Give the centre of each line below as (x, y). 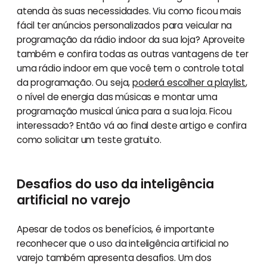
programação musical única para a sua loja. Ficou (124, 111)
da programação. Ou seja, (74, 82)
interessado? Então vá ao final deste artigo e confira (131, 125)
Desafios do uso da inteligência (115, 184)
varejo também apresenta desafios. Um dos (114, 257)
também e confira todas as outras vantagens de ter (132, 54)
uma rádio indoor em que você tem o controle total (130, 68)
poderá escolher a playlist (189, 82)
